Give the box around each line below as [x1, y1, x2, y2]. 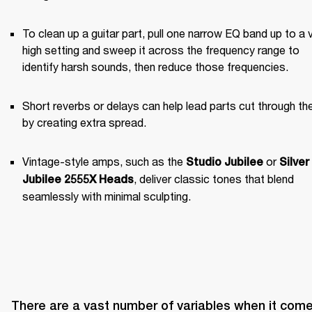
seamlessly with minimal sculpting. [22, 189, 191, 203]
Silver [279, 155, 309, 169]
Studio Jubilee [186, 155, 263, 169]
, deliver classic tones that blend [134, 171, 294, 185]
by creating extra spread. [22, 115, 146, 129]
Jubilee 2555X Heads [22, 172, 134, 186]
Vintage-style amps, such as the [22, 154, 186, 168]
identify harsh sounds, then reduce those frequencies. [22, 59, 288, 73]
